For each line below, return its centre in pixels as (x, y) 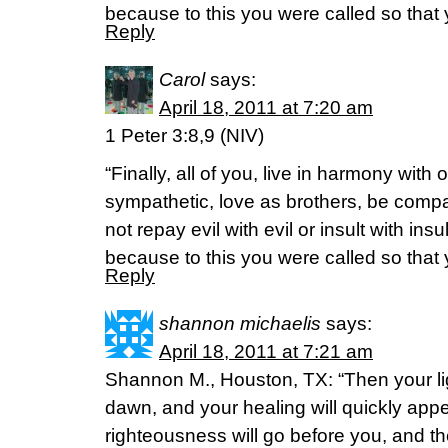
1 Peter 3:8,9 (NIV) (184, 135)
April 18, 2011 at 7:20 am (266, 107)
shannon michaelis (240, 323)
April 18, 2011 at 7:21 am (266, 351)
